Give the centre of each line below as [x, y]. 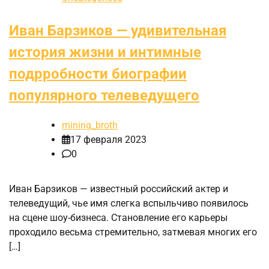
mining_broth [90, 125]
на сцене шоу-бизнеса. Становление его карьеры [118, 218]
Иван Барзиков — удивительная [118, 31]
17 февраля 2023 [108, 140]
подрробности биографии [98, 74]
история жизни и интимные [105, 53]
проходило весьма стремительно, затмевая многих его [133, 232]
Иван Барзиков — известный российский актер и [119, 189]
